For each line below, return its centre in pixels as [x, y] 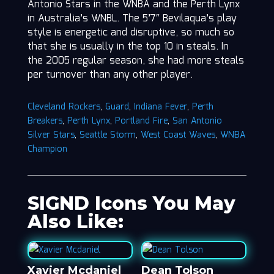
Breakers [45, 121]
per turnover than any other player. [110, 75]
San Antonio [197, 121]
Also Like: [75, 222]
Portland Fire [141, 121]
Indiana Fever [160, 107]
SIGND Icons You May [131, 204]
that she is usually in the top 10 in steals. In [128, 47]
